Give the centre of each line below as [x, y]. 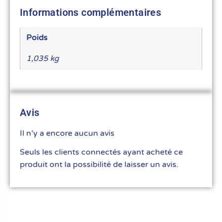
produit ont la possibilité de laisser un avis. [99, 164]
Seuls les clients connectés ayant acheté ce [101, 152]
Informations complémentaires [91, 12]
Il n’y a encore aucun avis [67, 133]
